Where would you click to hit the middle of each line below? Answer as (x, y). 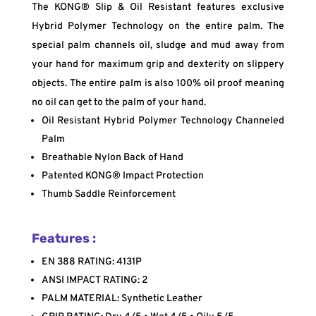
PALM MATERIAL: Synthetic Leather (122, 298)
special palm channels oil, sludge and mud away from (158, 45)
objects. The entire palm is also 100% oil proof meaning (158, 83)
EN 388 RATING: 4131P (91, 262)
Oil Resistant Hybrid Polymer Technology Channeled (163, 121)
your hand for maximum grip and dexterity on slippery (158, 64)
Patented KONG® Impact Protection (122, 176)
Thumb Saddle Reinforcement (108, 194)
